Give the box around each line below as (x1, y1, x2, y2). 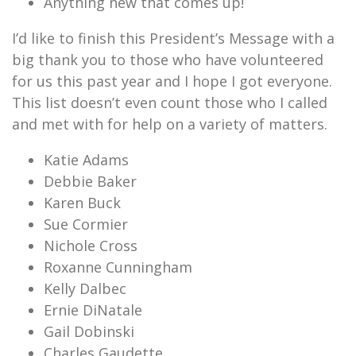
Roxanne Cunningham (44, 257, 192, 277)
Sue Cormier (44, 215, 128, 234)
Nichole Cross (44, 236, 137, 255)
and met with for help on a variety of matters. (12, 114, 327, 133)
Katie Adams (44, 150, 129, 169)
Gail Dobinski (44, 322, 134, 341)
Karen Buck (44, 193, 121, 212)
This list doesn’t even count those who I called (12, 93, 327, 112)
